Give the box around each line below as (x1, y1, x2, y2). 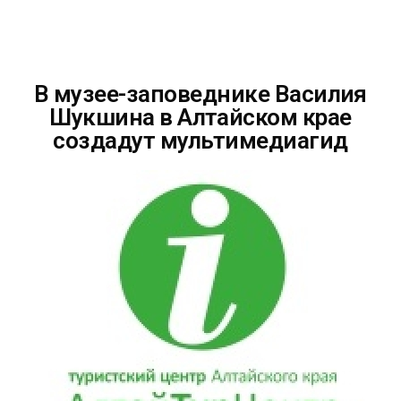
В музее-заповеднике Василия (34, 80, 367, 107)
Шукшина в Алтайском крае (49, 103, 352, 131)
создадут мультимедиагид (53, 126, 348, 154)
